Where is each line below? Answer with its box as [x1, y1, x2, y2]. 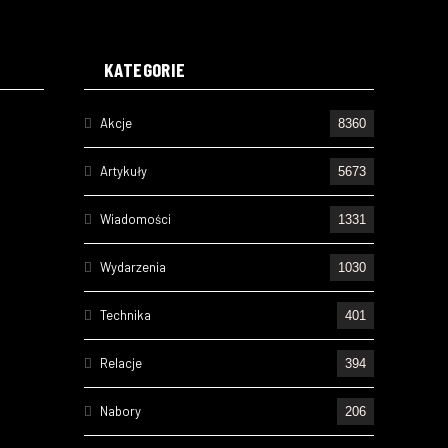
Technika [100, 306, 151, 323]
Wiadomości [100, 210, 171, 227]
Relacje [100, 354, 142, 371]
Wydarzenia [100, 258, 166, 275]
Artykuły [100, 162, 147, 179]
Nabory [100, 402, 141, 419]
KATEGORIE [104, 57, 186, 81]
